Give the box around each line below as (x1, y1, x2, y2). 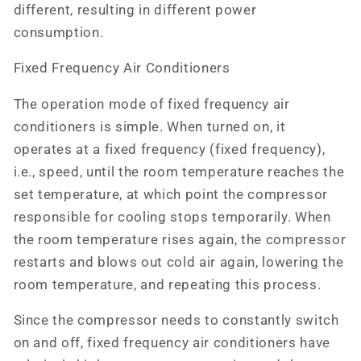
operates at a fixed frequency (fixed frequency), (13, 141, 326, 157)
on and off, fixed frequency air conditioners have (13, 335, 330, 351)
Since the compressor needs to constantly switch (13, 313, 339, 329)
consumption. (13, 24, 104, 40)
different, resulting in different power (13, 2, 257, 18)
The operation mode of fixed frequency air (13, 96, 290, 112)
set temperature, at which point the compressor (13, 186, 328, 202)
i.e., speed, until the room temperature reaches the (13, 164, 345, 180)
